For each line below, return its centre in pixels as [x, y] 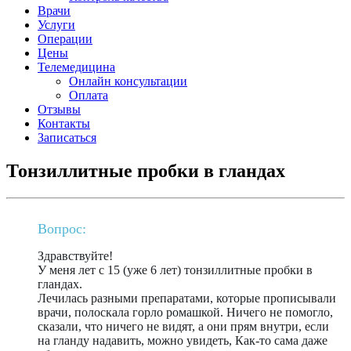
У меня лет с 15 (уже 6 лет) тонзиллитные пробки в [175, 270]
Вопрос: [62, 228]
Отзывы [59, 109]
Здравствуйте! [75, 255]
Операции [65, 39]
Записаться [67, 138]
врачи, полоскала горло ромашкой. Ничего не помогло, [185, 312]
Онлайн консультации [128, 81]
